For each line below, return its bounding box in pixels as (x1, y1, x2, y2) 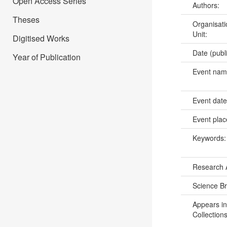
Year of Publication (13, 51, 81, 63)
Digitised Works (13, 32, 69, 44)
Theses (13, 14, 40, 25)
